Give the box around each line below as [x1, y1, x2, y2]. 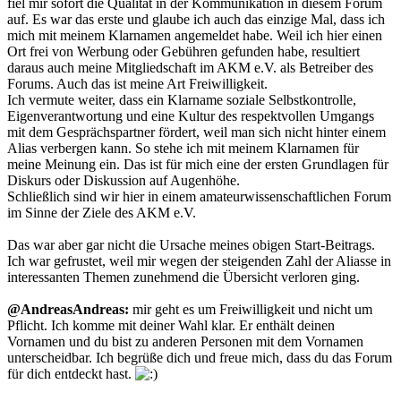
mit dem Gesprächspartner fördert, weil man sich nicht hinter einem [7, 124, 386, 141]
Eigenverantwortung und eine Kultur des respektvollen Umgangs [7, 108, 374, 124]
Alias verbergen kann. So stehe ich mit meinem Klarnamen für [7, 141, 359, 157]
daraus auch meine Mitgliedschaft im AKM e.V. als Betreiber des [7, 60, 373, 76]
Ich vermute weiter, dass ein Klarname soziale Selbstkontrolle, [7, 92, 356, 108]
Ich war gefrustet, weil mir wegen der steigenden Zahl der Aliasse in [7, 253, 391, 269]
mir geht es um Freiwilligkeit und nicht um [129, 302, 372, 318]
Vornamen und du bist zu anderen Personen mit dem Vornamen [7, 334, 363, 350]
